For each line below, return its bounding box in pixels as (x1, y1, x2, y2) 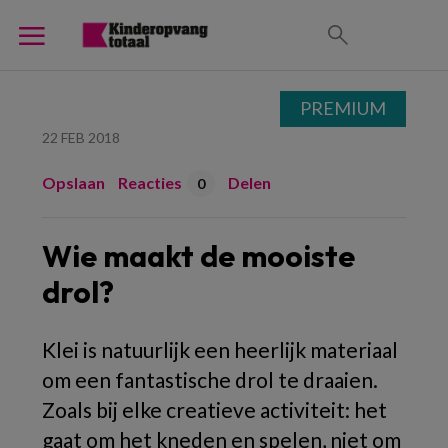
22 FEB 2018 (42, 129, 120, 146)
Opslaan (42, 173, 105, 192)
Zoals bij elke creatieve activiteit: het (42, 397, 387, 422)
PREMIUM (300, 97, 386, 119)
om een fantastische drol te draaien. (42, 367, 378, 392)
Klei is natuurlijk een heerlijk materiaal (42, 337, 398, 362)
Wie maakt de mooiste (42, 237, 355, 275)
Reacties (118, 173, 182, 192)
